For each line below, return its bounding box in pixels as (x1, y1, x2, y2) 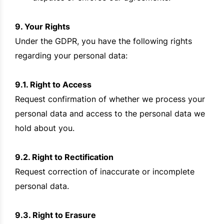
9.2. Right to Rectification (15, 152, 113, 162)
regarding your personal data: (15, 50, 127, 61)
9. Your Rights (15, 21, 70, 32)
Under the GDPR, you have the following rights (15, 36, 192, 46)
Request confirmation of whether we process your (15, 94, 205, 104)
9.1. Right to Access (15, 79, 91, 90)
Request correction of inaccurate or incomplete (15, 166, 194, 177)
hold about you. (15, 123, 74, 133)
